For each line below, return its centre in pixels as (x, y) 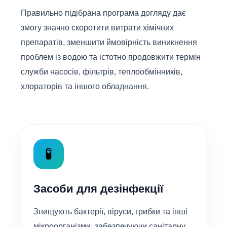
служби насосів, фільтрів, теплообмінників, (102, 72)
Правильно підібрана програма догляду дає (103, 13)
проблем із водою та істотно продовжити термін (111, 57)
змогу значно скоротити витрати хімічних (97, 28)
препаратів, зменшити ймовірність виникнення (109, 43)
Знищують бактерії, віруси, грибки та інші (110, 212)
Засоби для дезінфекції (98, 189)
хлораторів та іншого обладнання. (85, 87)
